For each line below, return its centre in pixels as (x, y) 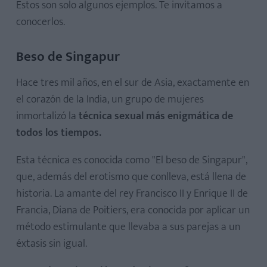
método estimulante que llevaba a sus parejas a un (128, 227)
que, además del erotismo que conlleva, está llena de (131, 177)
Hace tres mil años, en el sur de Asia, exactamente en (133, 83)
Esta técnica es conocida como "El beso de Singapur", (132, 160)
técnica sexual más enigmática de (156, 116)
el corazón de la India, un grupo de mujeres (110, 99)
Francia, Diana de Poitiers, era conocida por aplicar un (133, 210)
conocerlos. (41, 22)
